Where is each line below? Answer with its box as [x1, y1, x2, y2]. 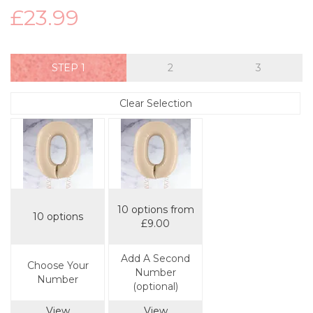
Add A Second [121, 252, 190, 265]
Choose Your [27, 259, 89, 272]
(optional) [133, 280, 178, 293]
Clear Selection [119, 97, 192, 110]
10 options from [117, 203, 194, 217]
